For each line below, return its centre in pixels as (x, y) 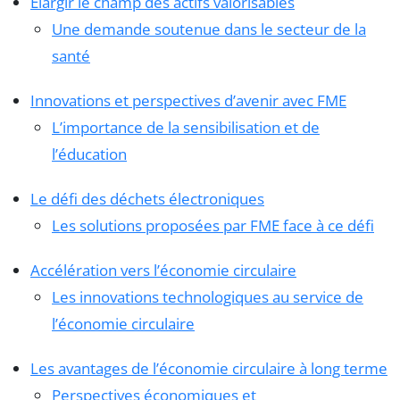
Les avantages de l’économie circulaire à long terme (209, 368)
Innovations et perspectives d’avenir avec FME (188, 100)
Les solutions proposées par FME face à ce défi (213, 225)
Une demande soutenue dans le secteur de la (209, 29)
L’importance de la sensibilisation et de (186, 127)
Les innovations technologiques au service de (208, 296)
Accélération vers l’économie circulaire (163, 270)
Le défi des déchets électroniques (147, 198)
